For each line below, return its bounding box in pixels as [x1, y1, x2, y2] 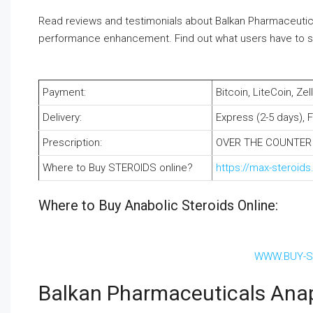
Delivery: [43, 111, 82, 124]
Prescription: [43, 136, 102, 150]
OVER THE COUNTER [216, 136, 312, 150]
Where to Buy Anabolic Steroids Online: [38, 197, 278, 214]
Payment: [43, 86, 86, 99]
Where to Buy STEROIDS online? [43, 161, 193, 175]
